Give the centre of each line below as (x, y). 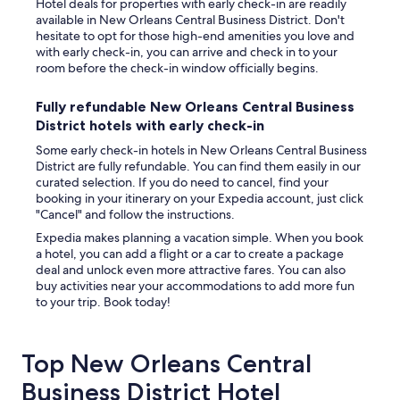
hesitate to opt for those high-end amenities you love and (195, 36)
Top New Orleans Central (167, 363)
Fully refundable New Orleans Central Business (195, 106)
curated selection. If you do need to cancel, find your (182, 182)
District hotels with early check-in (150, 125)
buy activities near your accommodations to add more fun (195, 286)
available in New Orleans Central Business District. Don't (190, 20)
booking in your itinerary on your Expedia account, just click (200, 198)
